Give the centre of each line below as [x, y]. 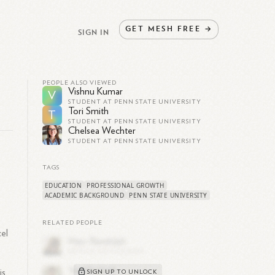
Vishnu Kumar [95, 91]
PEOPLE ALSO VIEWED [79, 83]
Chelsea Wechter [102, 131]
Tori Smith [88, 111]
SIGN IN [94, 32]
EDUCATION [63, 185]
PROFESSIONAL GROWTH [126, 185]
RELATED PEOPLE [72, 223]
